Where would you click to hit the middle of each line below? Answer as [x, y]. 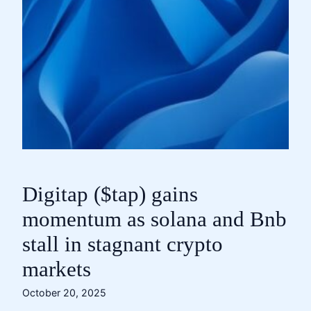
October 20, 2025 [64, 293]
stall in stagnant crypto [123, 244]
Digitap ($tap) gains [110, 194]
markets [57, 269]
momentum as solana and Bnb [154, 219]
